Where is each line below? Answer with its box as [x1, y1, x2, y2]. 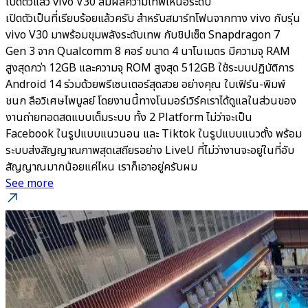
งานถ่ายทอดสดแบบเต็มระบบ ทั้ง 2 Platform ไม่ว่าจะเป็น [5, 109, 252, 126]
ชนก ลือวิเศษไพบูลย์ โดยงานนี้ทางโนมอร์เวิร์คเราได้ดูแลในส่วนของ [5, 93, 296, 109]
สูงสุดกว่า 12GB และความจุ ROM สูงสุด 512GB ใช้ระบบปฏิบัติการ [5, 60, 294, 76]
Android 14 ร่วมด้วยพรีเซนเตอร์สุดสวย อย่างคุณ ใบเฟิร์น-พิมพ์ [5, 76, 285, 93]
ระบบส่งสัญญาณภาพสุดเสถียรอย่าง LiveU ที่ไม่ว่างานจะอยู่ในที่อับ [5, 142, 294, 159]
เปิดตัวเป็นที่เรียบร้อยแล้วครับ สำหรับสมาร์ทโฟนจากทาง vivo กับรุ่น [5, 10, 300, 27]
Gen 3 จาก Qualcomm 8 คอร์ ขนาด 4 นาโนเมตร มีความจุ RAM [5, 43, 290, 60]
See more [5, 175, 54, 192]
